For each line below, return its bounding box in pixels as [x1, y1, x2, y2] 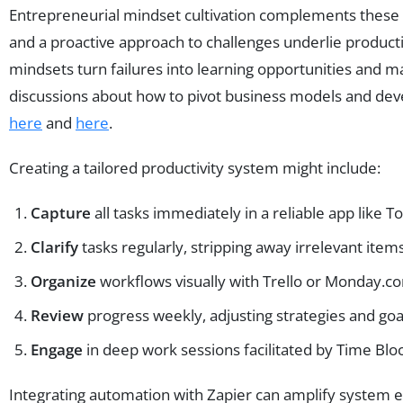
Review [31, 304, 84, 326]
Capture [31, 201, 91, 223]
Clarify [31, 236, 78, 257]
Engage [31, 338, 83, 360]
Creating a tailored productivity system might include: [9, 157, 381, 178]
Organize [31, 270, 96, 291]
